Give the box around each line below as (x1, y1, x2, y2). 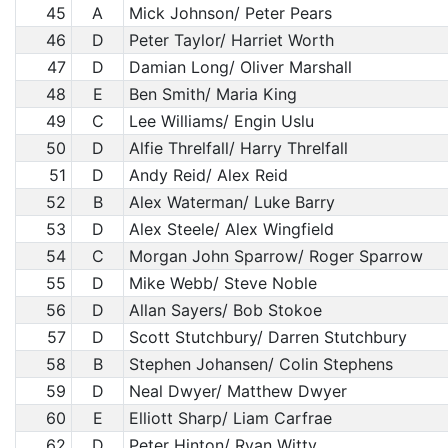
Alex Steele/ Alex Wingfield (128, 219, 334, 239)
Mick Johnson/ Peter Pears (128, 3, 332, 23)
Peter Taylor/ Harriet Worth (128, 30, 334, 50)
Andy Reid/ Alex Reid (128, 165, 288, 185)
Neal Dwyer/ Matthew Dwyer (128, 381, 347, 401)
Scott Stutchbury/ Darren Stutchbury (128, 327, 407, 347)
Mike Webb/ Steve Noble (128, 273, 317, 293)
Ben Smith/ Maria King (128, 84, 297, 104)
